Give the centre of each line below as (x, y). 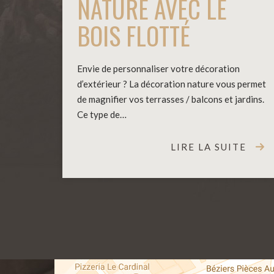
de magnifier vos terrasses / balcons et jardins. (171, 99)
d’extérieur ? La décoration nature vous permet (172, 84)
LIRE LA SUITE (209, 147)
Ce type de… (102, 115)
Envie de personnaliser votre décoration (158, 69)
